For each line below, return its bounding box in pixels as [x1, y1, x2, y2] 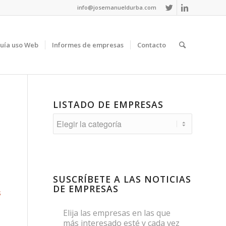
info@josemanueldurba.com [77, 4, 156, 11]
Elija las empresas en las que [63, 207, 171, 218]
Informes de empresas [52, 40, 124, 49]
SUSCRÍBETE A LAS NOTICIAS [53, 173, 192, 185]
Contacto [137, 40, 166, 49]
